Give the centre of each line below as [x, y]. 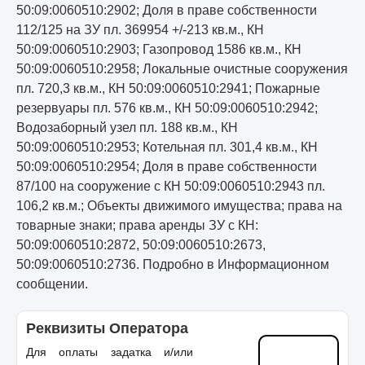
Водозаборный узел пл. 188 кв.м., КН [127, 128]
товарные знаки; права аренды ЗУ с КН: [137, 226]
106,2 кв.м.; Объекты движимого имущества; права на [179, 206]
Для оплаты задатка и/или [110, 352]
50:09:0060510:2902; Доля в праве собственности [167, 11]
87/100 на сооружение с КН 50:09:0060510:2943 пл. [171, 187]
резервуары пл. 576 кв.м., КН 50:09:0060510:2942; [167, 108]
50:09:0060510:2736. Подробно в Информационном [173, 265]
